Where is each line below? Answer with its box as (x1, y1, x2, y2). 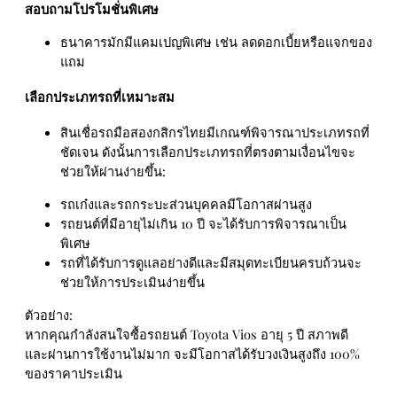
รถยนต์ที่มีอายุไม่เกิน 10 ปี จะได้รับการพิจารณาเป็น (60, 214, 346, 232)
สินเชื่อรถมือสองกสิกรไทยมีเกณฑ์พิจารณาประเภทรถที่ (60, 123, 370, 142)
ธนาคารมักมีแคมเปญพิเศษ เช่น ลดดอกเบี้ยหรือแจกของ (60, 32, 372, 51)
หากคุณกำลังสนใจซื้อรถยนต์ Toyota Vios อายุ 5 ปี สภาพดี (25, 324, 348, 343)
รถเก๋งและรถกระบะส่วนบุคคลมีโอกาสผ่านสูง (60, 195, 312, 213)
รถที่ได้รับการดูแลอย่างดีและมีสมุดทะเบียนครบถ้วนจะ (60, 253, 362, 271)
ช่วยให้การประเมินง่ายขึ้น (60, 273, 205, 291)
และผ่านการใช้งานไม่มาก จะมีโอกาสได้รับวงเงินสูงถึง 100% (25, 344, 360, 362)
